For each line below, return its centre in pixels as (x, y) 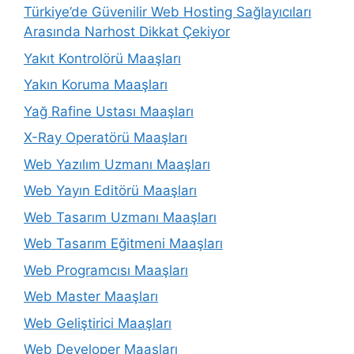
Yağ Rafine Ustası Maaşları (109, 111)
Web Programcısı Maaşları (106, 270)
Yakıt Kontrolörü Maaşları (102, 58)
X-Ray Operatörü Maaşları (105, 137)
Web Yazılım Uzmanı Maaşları (117, 164)
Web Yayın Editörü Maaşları (110, 190)
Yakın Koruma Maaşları (96, 85)
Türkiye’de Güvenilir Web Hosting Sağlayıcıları (168, 12)
